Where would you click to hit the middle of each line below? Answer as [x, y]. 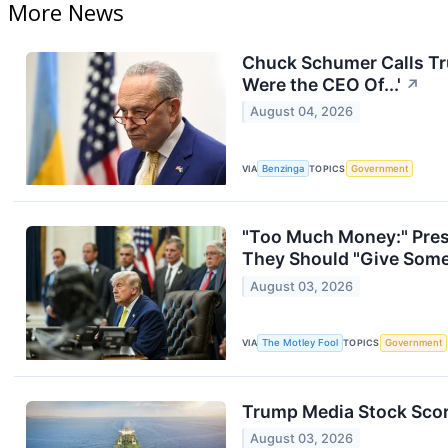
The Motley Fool [300, 343]
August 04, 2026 [302, 112]
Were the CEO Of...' [321, 85]
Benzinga [283, 169]
